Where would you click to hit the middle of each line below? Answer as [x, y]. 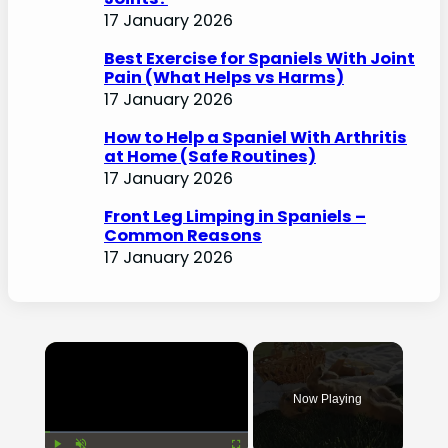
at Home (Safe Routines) [210, 157]
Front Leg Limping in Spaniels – [235, 217]
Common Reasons [183, 236]
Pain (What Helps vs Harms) [224, 78]
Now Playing [328, 399]
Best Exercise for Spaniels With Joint [259, 59]
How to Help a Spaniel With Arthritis [255, 138]
